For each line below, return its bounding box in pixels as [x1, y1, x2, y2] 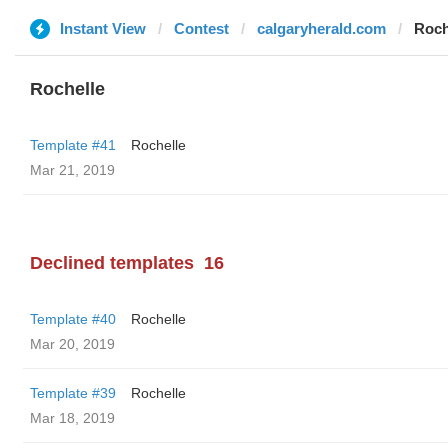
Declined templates [30, 253, 194, 273]
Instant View [60, 20, 146, 37]
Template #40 [30, 311, 116, 327]
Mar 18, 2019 [30, 410, 115, 426]
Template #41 [30, 137, 116, 153]
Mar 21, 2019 [30, 162, 115, 178]
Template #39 [30, 385, 116, 401]
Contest [174, 20, 229, 37]
